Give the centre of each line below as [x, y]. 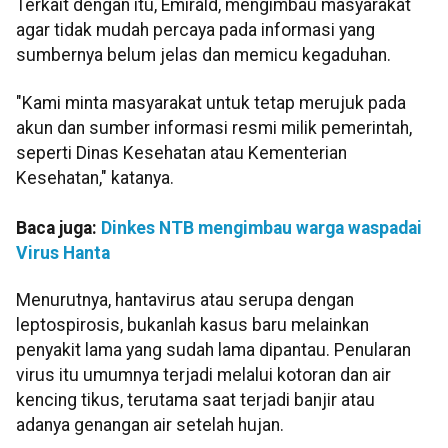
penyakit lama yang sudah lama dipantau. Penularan [213, 350]
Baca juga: [58, 227]
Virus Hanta [63, 252]
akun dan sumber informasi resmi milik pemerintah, [214, 127]
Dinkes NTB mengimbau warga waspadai [261, 227]
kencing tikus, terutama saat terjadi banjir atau [195, 400]
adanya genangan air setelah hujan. [150, 425]
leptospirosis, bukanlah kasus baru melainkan [192, 325]
